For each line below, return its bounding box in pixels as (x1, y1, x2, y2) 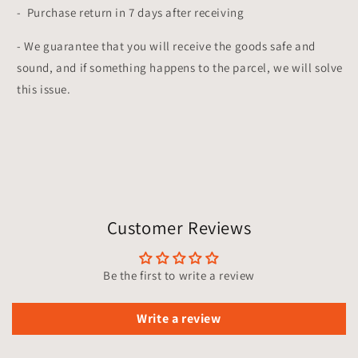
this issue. (17, 81, 71, 97)
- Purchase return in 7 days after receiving (17, 4, 245, 20)
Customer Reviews (106, 215, 252, 239)
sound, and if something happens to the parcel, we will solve (17, 59, 344, 75)
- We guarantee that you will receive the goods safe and (17, 38, 316, 54)
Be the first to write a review (103, 267, 255, 283)
